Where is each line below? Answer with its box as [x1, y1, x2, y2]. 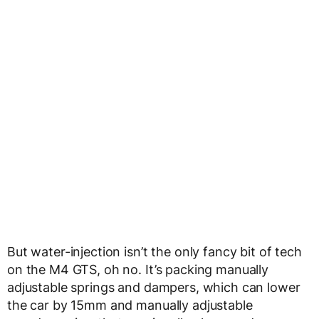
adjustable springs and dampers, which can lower [7, 280, 300, 296]
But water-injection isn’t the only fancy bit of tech [7, 244, 302, 260]
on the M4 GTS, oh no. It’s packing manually [7, 262, 268, 278]
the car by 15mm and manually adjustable [7, 298, 253, 313]
